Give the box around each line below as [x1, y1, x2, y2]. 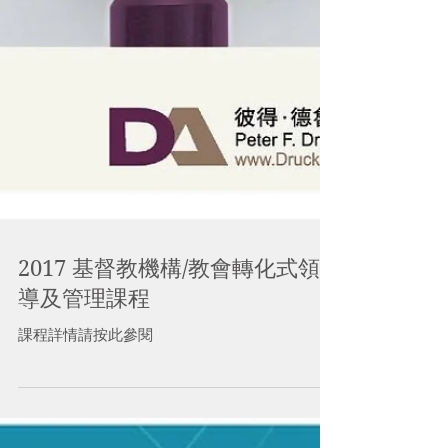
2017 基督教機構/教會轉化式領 [18, 295, 320, 321]
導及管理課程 [18, 325, 150, 351]
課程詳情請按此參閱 [18, 364, 153, 384]
